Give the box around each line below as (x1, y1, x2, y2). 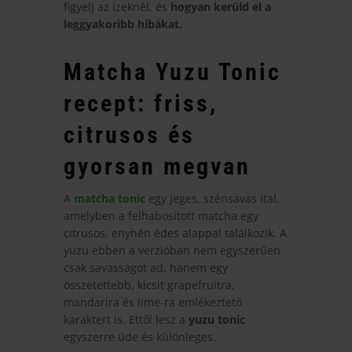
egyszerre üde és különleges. (63, 328, 216, 344)
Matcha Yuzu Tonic (63, 57, 281, 86)
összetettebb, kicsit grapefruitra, (63, 277, 235, 292)
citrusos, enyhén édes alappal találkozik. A (63, 225, 287, 240)
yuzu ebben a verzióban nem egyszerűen (63, 242, 280, 258)
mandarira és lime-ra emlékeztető (63, 294, 242, 310)
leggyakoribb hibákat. (63, 16, 182, 31)
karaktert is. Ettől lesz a (63, 311, 189, 327)
